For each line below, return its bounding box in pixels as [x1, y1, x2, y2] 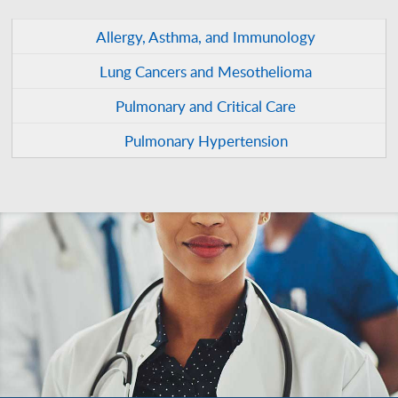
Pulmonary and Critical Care [115, 95, 297, 117]
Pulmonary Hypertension [123, 130, 288, 152]
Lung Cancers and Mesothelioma [99, 60, 313, 83]
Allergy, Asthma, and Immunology [96, 26, 316, 48]
